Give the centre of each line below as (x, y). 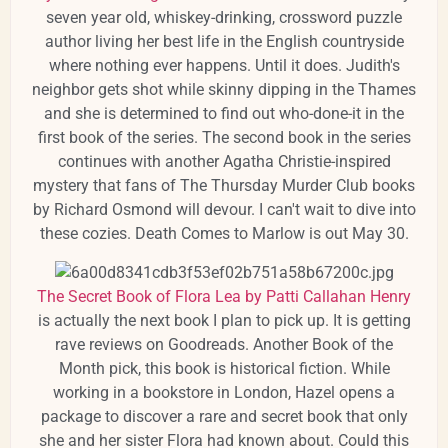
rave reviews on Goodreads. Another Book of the (224, 344)
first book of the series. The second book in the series (224, 138)
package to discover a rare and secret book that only (224, 416)
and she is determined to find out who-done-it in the (224, 114)
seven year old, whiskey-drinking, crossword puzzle (224, 18)
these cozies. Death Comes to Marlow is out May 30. (224, 234)
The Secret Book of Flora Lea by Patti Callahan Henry (224, 296)
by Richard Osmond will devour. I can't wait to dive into (224, 210)
